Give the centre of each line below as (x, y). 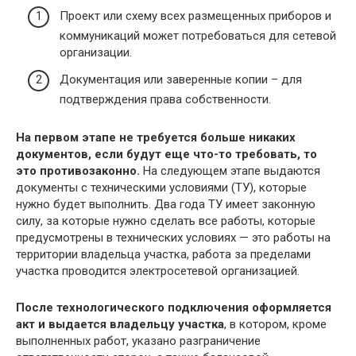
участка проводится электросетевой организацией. (158, 271)
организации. (96, 53)
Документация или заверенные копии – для (181, 79)
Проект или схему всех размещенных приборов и (195, 16)
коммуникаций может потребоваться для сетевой (198, 36)
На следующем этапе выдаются (232, 170)
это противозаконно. (79, 170)
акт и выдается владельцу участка (120, 324)
